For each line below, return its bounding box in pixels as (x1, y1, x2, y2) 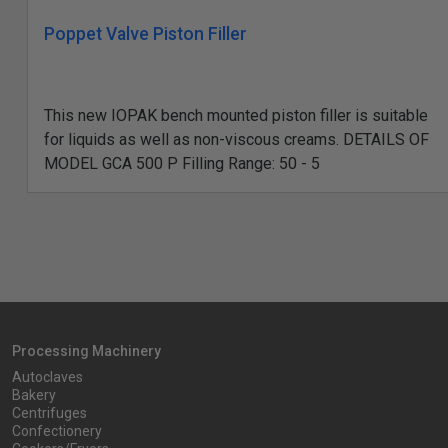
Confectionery (12, 423, 102, 440)
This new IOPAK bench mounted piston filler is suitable (44, 106, 428, 126)
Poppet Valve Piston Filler (44, 24, 247, 45)
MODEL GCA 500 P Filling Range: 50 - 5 (44, 154, 320, 174)
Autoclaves (12, 369, 83, 386)
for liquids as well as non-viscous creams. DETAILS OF (44, 130, 429, 150)
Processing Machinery (12, 343, 161, 360)
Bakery (12, 387, 56, 404)
